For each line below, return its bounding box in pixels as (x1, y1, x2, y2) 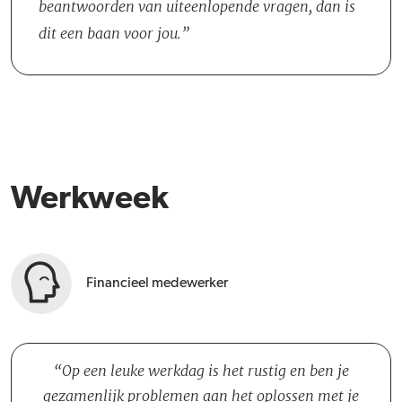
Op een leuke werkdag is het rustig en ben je (61, 362, 349, 380)
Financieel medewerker (86, 276, 228, 291)
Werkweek (11, 183, 169, 215)
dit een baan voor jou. (39, 24, 181, 42)
